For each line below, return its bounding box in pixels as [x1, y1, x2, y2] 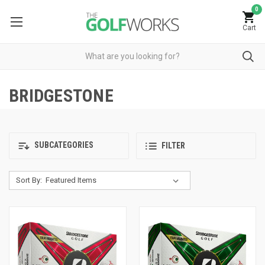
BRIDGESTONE [9, 85, 114, 106]
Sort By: [15, 175, 42, 185]
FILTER [161, 141, 185, 151]
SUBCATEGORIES [33, 140, 93, 150]
